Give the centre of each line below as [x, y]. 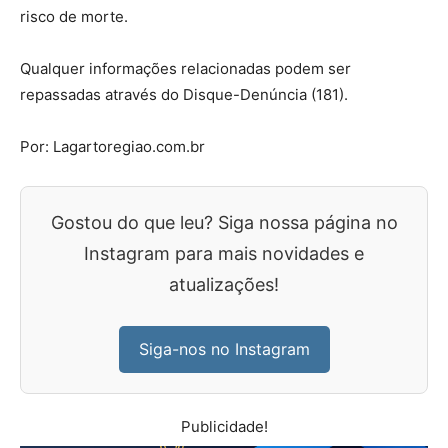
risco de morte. [74, 16]
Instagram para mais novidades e [224, 253]
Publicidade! [224, 426]
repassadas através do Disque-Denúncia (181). [184, 94]
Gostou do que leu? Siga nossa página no [224, 222]
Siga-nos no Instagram [224, 349]
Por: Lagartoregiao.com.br [112, 146]
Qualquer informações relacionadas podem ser [185, 68]
